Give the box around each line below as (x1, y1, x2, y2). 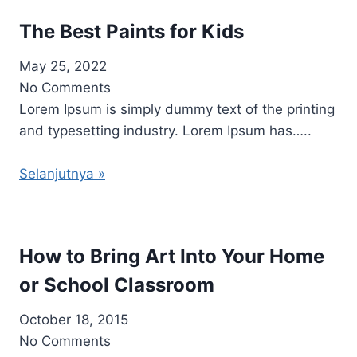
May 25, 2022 (19, 58, 107, 74)
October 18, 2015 (19, 312, 128, 328)
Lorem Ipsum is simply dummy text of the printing (19, 101, 335, 117)
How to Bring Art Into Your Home (19, 245, 324, 268)
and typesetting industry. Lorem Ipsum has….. (19, 123, 312, 139)
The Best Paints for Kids (19, 20, 244, 43)
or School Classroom (19, 273, 214, 296)
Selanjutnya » (19, 166, 105, 182)
